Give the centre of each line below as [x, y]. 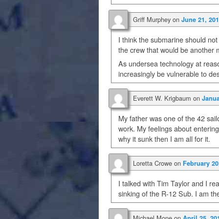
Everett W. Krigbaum [162, 98]
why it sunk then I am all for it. [164, 139]
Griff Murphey [152, 19]
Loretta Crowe [153, 163]
